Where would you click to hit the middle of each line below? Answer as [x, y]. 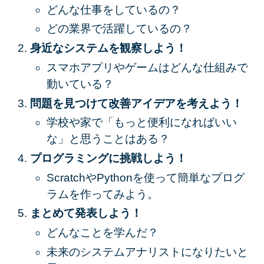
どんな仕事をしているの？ [113, 9]
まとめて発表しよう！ [86, 213]
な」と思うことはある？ [108, 139]
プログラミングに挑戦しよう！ [108, 158]
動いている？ [80, 84]
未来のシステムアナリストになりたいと [147, 252]
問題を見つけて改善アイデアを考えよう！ [136, 103]
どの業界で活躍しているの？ [119, 29]
